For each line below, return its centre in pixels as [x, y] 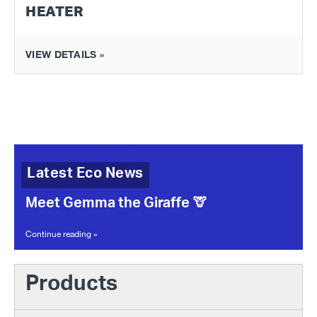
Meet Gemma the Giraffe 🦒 [116, 205]
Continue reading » [62, 233]
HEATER [54, 11]
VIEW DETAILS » [65, 54]
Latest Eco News [85, 175]
